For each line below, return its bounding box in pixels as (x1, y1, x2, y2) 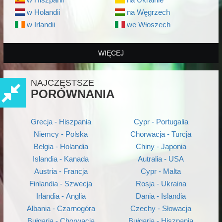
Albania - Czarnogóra (26, 204, 95, 213)
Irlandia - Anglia (36, 192, 86, 200)
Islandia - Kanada (33, 155, 89, 163)
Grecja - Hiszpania (30, 117, 91, 126)
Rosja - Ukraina (135, 179, 186, 188)
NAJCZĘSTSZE (31, 78, 94, 88)
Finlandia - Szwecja (29, 179, 93, 188)
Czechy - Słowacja (130, 204, 192, 213)
